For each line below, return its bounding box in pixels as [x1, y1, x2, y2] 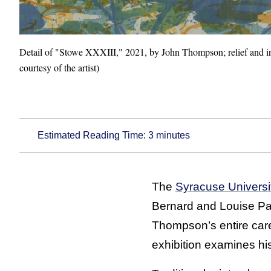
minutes [154, 129, 191, 140]
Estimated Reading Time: [38, 129, 149, 140]
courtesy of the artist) [19, 60, 100, 74]
